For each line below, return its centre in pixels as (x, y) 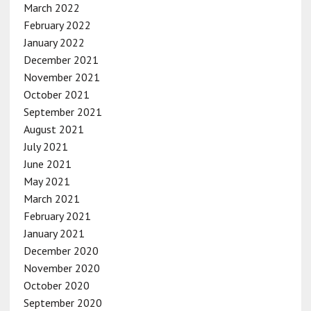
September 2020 (62, 302)
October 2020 (56, 285)
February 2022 (57, 25)
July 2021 (45, 146)
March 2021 (51, 198)
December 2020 (61, 250)
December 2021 (61, 59)
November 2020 (61, 268)
